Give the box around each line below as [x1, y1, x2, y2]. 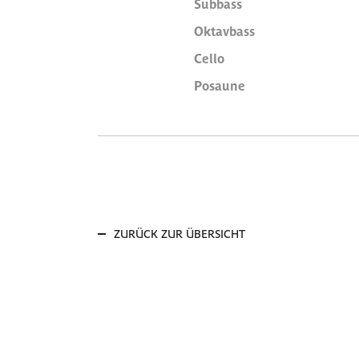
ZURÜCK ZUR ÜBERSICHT [114, 225, 245, 240]
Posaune [194, 77, 245, 93]
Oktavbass [194, 22, 255, 38]
